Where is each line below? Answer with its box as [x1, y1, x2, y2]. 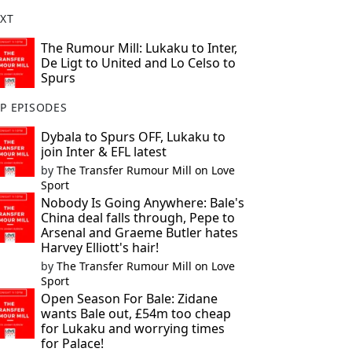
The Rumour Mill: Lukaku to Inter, [40, 39, 237, 57]
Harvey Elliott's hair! [40, 239, 159, 256]
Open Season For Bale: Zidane [40, 290, 218, 307]
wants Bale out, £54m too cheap [40, 305, 231, 322]
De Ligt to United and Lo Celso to [40, 54, 236, 71]
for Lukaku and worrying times [40, 320, 225, 337]
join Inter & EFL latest [40, 143, 167, 160]
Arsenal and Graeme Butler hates [40, 224, 238, 241]
